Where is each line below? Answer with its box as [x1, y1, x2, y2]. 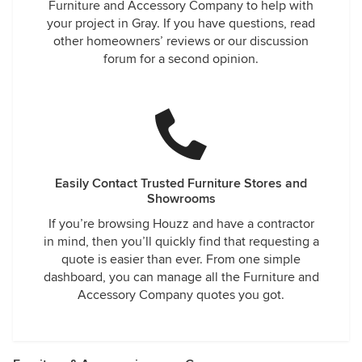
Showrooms [146, 191, 216, 207]
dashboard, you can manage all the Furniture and [43, 269, 319, 285]
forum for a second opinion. [103, 51, 259, 67]
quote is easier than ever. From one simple [61, 251, 301, 267]
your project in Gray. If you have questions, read [47, 15, 315, 32]
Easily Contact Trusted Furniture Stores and [55, 175, 307, 192]
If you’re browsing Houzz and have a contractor [48, 216, 314, 232]
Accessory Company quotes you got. [78, 287, 284, 303]
